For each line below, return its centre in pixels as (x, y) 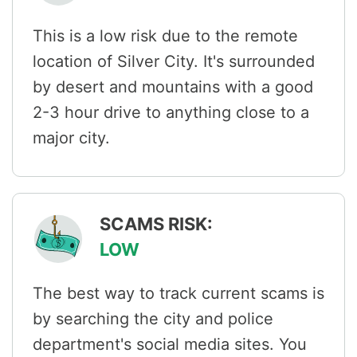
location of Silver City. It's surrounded (174, 62)
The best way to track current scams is (178, 294)
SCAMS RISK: (156, 224)
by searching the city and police (153, 319)
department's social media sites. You (170, 345)
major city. (71, 138)
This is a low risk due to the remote (165, 36)
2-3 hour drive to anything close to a (171, 113)
